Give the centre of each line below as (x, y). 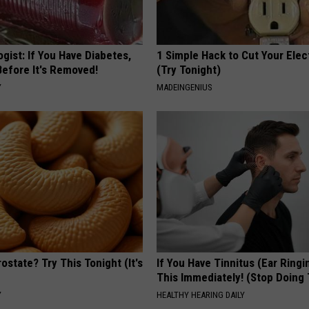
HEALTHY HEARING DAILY (201, 295)
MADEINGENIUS (185, 88)
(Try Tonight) (189, 70)
